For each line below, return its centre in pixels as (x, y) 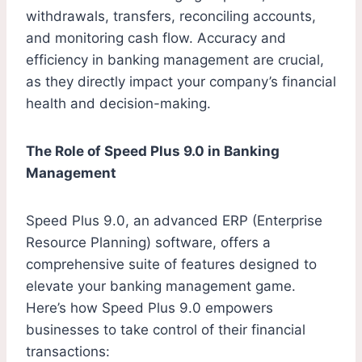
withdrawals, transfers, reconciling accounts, (171, 17)
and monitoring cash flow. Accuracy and (156, 38)
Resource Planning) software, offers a (148, 243)
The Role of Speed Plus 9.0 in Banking (153, 152)
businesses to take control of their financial (166, 330)
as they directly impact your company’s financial (181, 82)
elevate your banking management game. (161, 286)
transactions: (68, 352)
